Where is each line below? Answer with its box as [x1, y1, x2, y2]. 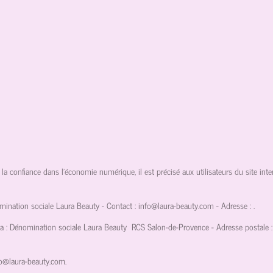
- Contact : [102, 198, 136, 213]
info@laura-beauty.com [138, 198, 214, 213]
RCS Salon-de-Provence [132, 219, 209, 234]
